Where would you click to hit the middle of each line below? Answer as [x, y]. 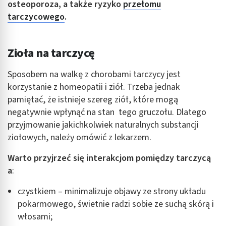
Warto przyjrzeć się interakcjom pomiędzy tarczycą [109, 158]
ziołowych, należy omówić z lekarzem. [79, 137]
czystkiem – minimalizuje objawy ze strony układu [112, 191]
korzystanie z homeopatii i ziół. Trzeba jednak [94, 87]
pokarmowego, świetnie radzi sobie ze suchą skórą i [116, 204]
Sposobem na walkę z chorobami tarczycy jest [94, 74]
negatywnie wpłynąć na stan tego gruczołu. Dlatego [107, 112]
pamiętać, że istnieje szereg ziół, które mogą [93, 99]
